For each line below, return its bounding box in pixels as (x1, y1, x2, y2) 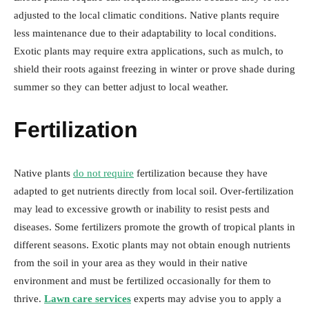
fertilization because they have (134, 167, 268, 179)
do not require (73, 167, 134, 179)
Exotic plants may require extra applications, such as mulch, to (14, 45, 283, 57)
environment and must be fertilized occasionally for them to (14, 275, 271, 286)
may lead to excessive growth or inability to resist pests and (14, 203, 270, 215)
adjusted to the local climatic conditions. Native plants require (14, 9, 279, 21)
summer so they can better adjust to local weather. (14, 81, 228, 92)
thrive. (14, 292, 41, 304)
